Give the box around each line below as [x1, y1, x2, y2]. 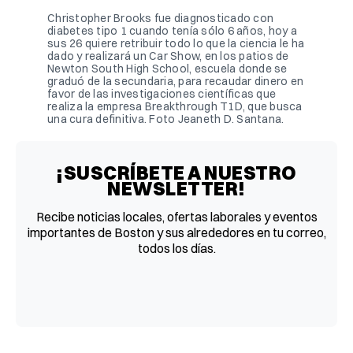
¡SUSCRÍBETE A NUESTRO [56, 160, 297, 184]
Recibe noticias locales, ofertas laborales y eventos [35, 208, 318, 225]
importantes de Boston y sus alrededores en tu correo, [27, 224, 326, 240]
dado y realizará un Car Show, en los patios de [47, 48, 289, 63]
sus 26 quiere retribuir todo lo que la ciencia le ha [47, 35, 304, 50]
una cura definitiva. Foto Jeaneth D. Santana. [47, 111, 284, 126]
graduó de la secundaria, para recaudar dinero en [47, 73, 303, 88]
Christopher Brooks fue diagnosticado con [47, 10, 273, 25]
